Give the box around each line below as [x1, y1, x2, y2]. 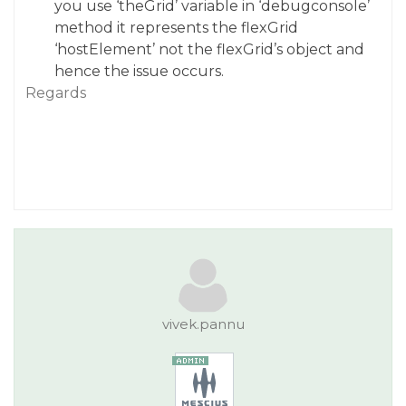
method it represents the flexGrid [54, 19, 298, 36]
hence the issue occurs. [54, 63, 224, 80]
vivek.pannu [161, 315, 245, 333]
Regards [25, 84, 86, 101]
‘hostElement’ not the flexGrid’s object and [54, 41, 364, 58]
